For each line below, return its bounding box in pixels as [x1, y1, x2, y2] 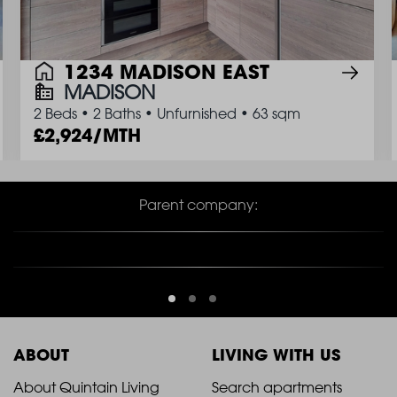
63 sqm [252, 105, 300, 123]
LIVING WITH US [212, 344, 340, 366]
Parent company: [139, 196, 258, 214]
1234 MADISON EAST [63, 58, 269, 85]
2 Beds [33, 105, 77, 123]
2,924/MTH [43, 123, 141, 148]
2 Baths [92, 105, 141, 123]
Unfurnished [156, 105, 237, 123]
